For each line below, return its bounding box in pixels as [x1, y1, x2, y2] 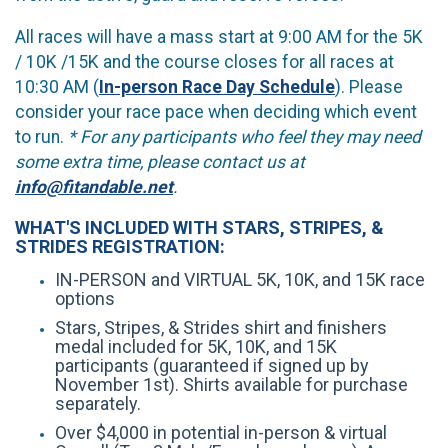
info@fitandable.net [15, 177, 173, 198]
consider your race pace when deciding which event [15, 102, 417, 123]
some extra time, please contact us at [15, 152, 305, 173]
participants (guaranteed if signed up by [55, 354, 369, 376]
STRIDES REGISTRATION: [15, 235, 225, 257]
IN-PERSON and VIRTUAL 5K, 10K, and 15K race [55, 268, 425, 290]
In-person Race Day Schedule [99, 77, 335, 98]
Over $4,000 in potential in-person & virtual [55, 421, 387, 443]
